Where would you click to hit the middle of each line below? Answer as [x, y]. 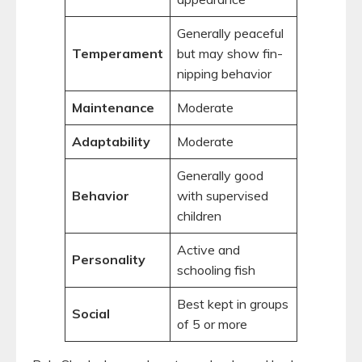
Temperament [118, 53]
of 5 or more [212, 324]
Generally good [220, 175]
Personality [109, 259]
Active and [208, 249]
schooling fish [216, 269]
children [199, 215]
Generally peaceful [230, 33]
